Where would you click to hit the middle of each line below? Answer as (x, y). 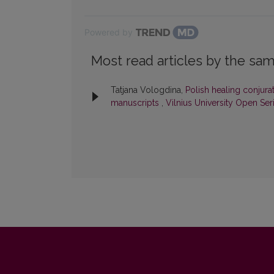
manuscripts (136, 103)
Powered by (109, 32)
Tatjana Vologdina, (148, 90)
